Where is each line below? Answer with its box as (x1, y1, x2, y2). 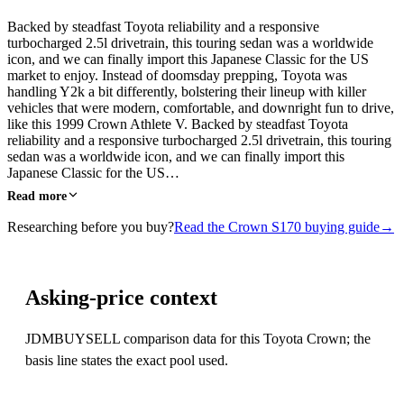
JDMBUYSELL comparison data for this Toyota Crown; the (25, 330, 371, 346)
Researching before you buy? (7, 218, 174, 234)
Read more (7, 188, 67, 203)
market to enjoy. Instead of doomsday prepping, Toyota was (7, 67, 347, 83)
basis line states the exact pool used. (25, 352, 228, 368)
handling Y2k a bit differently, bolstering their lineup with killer (7, 83, 366, 99)
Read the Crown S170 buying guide (174, 218, 380, 234)
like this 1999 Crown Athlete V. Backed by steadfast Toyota (7, 115, 348, 132)
